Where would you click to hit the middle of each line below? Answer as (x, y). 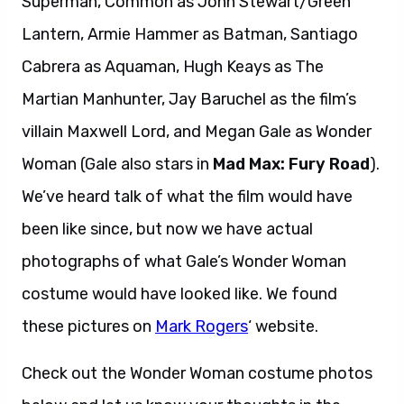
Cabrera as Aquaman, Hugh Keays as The (173, 66)
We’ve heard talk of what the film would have (187, 196)
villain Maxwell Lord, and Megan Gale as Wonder (197, 131)
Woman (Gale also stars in (117, 164)
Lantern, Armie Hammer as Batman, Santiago (190, 34)
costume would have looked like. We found (179, 294)
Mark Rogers (202, 326)
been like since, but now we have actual (167, 229)
